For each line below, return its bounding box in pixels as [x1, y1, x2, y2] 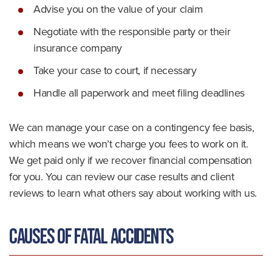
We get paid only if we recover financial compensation [9, 152, 252, 168]
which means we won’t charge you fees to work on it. [9, 136, 248, 152]
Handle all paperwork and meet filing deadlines [33, 85, 245, 101]
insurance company [33, 40, 122, 56]
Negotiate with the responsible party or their [33, 24, 231, 39]
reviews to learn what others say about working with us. [9, 185, 257, 201]
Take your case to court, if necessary [33, 63, 197, 78]
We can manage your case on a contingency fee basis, [9, 120, 254, 135]
